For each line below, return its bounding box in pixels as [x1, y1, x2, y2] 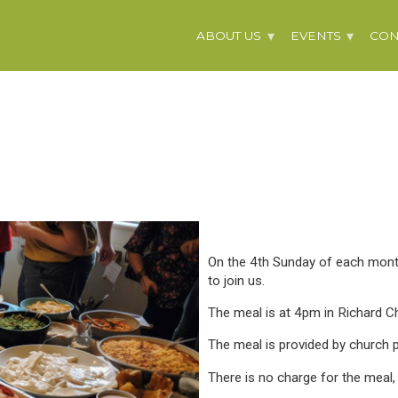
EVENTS [290, 28, 341, 43]
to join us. [208, 273, 265, 290]
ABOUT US [196, 28, 262, 43]
